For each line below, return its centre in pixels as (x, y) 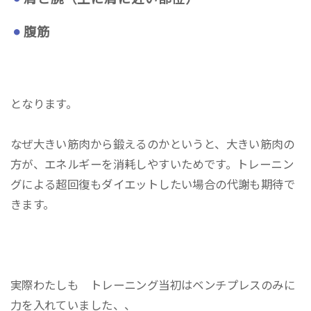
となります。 (44, 104)
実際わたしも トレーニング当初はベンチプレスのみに (153, 285)
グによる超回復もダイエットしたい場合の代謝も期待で (153, 184)
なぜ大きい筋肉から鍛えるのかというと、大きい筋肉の (152, 144)
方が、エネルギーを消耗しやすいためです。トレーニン (152, 164)
